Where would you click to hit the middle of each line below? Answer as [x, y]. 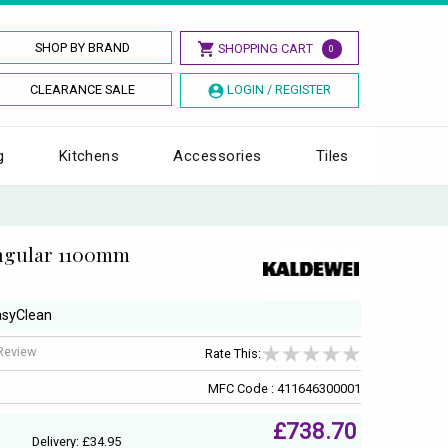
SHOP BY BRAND [83, 47]
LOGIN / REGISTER [278, 89]
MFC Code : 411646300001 [284, 388]
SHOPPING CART [265, 48]
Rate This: [233, 354]
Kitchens [89, 155]
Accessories [217, 155]
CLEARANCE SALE [83, 89]
